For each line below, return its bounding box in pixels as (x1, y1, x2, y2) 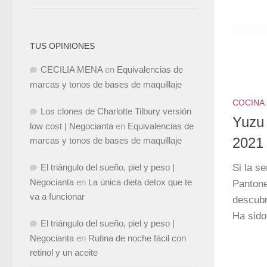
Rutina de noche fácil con (88, 233, 186, 243)
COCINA (232, 98, 264, 108)
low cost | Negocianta (30, 121, 113, 131)
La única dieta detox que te (88, 177, 192, 187)
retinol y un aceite (30, 247, 98, 257)
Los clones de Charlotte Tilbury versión (41, 106, 191, 116)
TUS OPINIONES (30, 41, 95, 51)
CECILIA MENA (41, 64, 103, 74)
